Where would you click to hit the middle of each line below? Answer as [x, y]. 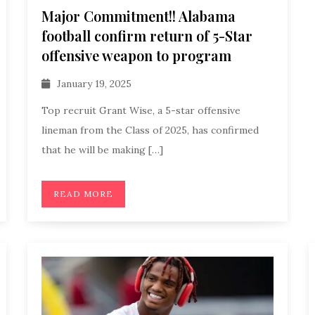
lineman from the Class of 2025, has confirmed [150, 130]
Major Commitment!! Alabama [138, 16]
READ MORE [83, 193]
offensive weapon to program [136, 55]
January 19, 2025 [94, 83]
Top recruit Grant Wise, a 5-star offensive [141, 110]
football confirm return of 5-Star [147, 36]
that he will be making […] [102, 149]
